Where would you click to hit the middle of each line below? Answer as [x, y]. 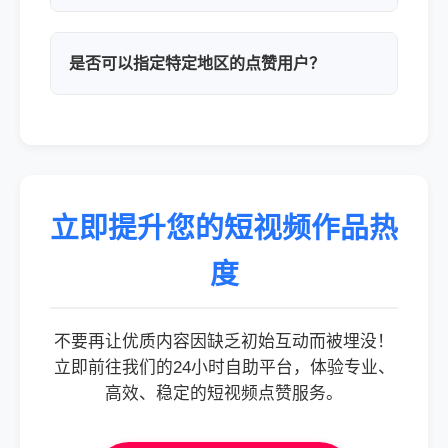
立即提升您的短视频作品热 [224, 228]
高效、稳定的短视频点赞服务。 [224, 393]
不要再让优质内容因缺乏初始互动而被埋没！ [224, 341]
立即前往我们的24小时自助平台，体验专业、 [224, 367]
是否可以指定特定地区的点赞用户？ [197, 63]
